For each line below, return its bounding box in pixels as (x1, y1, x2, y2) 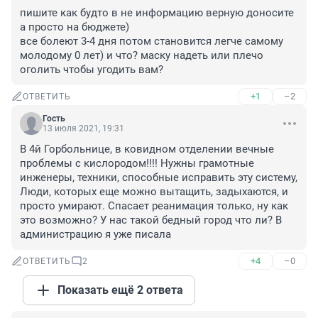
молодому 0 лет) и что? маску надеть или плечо (20, 49, 263, 62)
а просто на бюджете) (20, 21, 129, 34)
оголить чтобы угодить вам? (20, 63, 163, 77)
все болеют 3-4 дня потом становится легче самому (20, 35, 283, 48)
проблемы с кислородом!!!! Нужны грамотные (20, 157, 254, 170)
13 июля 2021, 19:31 (43, 124, 124, 134)
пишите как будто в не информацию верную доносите (20, 6, 294, 20)
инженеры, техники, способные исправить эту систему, (20, 171, 297, 185)
